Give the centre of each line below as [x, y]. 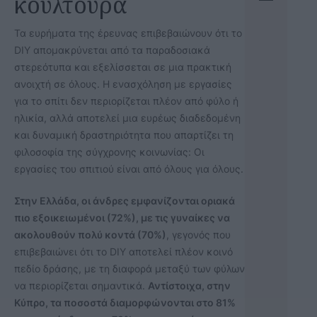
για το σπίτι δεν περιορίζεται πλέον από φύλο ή [126, 100]
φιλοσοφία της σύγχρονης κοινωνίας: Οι [109, 151]
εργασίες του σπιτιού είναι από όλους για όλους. [129, 168]
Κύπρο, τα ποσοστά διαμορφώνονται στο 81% [125, 302]
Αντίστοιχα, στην [189, 285]
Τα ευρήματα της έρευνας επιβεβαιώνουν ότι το [128, 33]
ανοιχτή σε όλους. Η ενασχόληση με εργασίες [123, 83]
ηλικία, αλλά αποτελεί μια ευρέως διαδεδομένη [127, 117]
